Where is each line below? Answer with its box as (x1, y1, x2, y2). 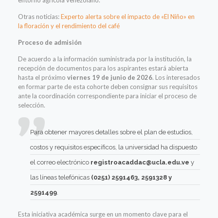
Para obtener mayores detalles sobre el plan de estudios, (30, 128, 193, 136)
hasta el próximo (18, 73, 67, 82)
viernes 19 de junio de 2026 (67, 73, 152, 82)
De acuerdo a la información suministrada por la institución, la (18, 55, 192, 63)
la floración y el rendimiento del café (18, 22, 120, 30)
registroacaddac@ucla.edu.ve (90, 159, 189, 166)
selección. (18, 101, 45, 109)
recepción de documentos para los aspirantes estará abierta (18, 64, 188, 73)
